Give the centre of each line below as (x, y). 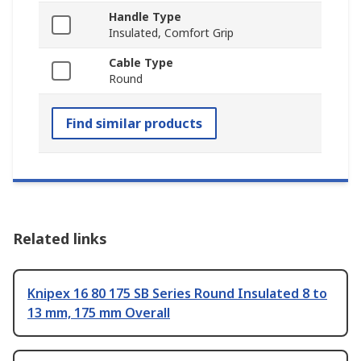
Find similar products (134, 124)
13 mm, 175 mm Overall (99, 313)
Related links (60, 239)
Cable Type (141, 63)
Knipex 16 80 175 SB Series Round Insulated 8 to (177, 294)
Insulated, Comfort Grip (171, 33)
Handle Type (145, 17)
